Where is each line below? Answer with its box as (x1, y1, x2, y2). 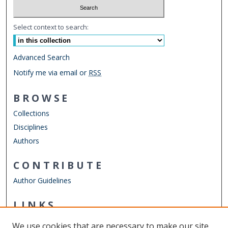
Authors (13, 136, 40, 146)
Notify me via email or (13, 68, 89, 78)
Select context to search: (13, 22, 89, 32)
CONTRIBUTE (13, 158, 104, 173)
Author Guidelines (13, 176, 72, 186)
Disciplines (13, 122, 48, 132)
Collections (13, 108, 50, 119)
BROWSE (13, 91, 70, 105)
